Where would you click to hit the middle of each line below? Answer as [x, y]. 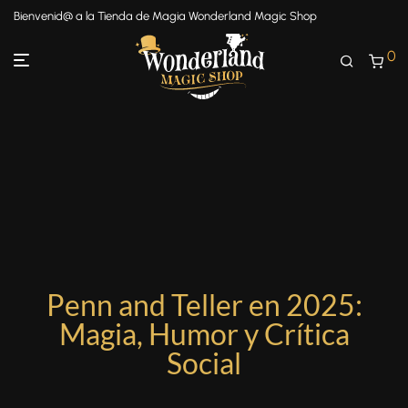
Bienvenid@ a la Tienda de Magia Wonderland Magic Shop [165, 16]
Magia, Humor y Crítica [204, 334]
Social [204, 363]
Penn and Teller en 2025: [204, 305]
